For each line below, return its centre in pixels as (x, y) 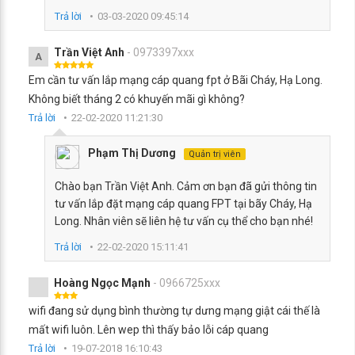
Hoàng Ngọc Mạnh (103, 283)
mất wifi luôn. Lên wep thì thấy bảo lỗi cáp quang (149, 330)
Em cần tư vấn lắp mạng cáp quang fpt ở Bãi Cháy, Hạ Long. (176, 80)
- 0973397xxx (159, 52)
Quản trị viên (215, 154)
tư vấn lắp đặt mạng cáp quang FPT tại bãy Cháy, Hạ (183, 204)
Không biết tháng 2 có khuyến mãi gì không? (137, 99)
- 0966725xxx (187, 283)
